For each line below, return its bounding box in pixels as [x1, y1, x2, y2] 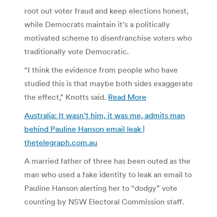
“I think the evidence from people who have [24, 64, 178, 75]
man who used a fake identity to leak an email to [24, 169, 192, 179]
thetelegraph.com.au [24, 137, 97, 147]
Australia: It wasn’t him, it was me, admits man [24, 110, 185, 120]
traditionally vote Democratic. [24, 46, 129, 56]
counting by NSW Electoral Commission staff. [24, 196, 184, 206]
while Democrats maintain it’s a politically [24, 19, 170, 29]
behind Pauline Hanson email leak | [24, 124, 145, 134]
